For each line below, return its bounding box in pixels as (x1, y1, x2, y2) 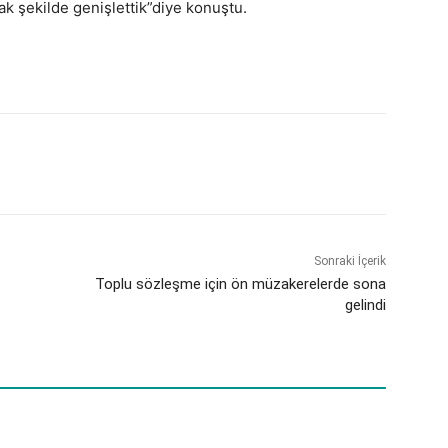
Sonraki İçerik (313, 254, 386, 269)
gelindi (344, 296, 386, 315)
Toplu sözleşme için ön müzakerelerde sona (94, 275, 386, 294)
